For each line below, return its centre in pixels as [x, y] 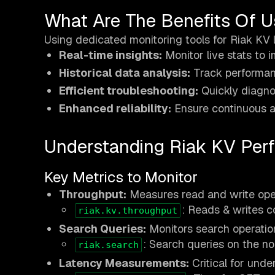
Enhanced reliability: [115, 109]
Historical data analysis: [125, 73]
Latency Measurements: [124, 263]
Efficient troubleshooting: [129, 91]
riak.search [108, 245]
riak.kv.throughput [128, 211]
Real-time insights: [110, 55]
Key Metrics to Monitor [121, 177]
